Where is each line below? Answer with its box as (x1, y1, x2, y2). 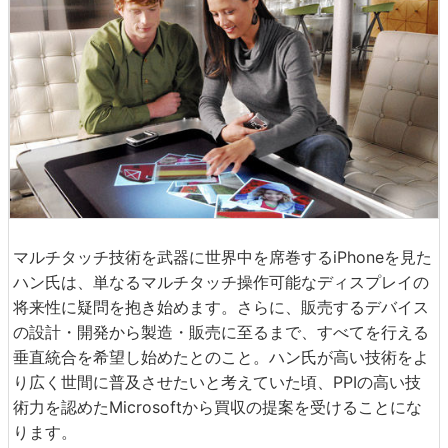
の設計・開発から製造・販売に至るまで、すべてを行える (13, 322, 429, 343)
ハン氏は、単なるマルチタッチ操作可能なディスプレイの (13, 272, 429, 293)
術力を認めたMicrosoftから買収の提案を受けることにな (13, 397, 422, 418)
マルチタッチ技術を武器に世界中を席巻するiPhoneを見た (13, 247, 432, 268)
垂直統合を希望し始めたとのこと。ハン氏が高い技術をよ (13, 347, 429, 368)
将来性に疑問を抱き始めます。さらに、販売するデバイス (13, 297, 429, 318)
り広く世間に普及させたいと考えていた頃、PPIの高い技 (13, 372, 421, 393)
